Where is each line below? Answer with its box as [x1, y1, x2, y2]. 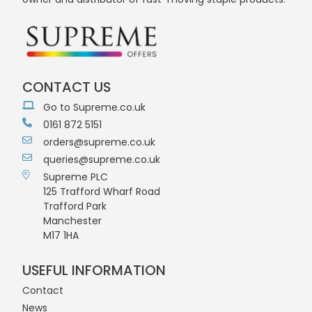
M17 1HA [43, 228, 79, 242]
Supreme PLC [43, 170, 108, 184]
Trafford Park [43, 199, 107, 213]
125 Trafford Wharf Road [43, 185, 160, 198]
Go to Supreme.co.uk [43, 100, 146, 114]
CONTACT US [22, 77, 111, 97]
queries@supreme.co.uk [43, 153, 160, 166]
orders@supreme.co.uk [43, 135, 155, 149]
